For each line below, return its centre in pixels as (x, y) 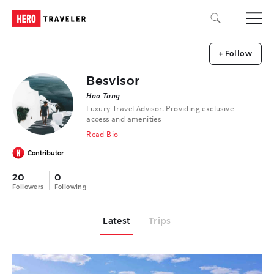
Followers (28, 187)
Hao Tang (103, 96)
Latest (117, 221)
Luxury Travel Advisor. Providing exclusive (160, 109)
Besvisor (113, 81)
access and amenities (124, 119)
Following (70, 187)
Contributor (46, 153)
